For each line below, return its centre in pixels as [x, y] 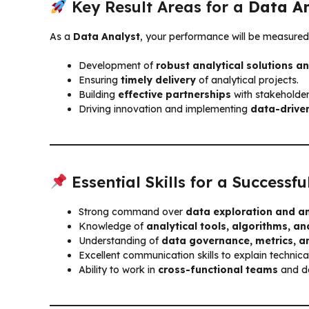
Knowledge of [112, 226]
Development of [117, 65]
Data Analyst [107, 36]
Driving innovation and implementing [165, 109]
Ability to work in [118, 269]
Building [98, 94]
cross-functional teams [218, 269]
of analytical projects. [247, 80]
